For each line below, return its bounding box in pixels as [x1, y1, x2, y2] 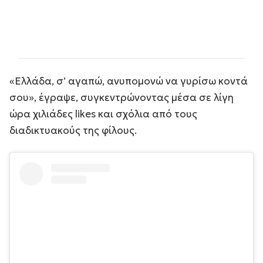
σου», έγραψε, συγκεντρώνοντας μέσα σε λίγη [9, 90, 234, 104]
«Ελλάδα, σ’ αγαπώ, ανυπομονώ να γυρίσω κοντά [9, 74, 248, 87]
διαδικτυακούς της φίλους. [9, 123, 137, 137]
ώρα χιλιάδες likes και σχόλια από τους [9, 107, 197, 120]
